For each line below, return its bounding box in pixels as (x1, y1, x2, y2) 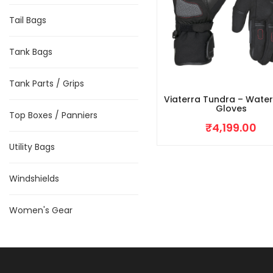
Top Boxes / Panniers (9, 109, 97, 121)
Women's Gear (9, 204, 73, 216)
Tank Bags (9, 46, 52, 58)
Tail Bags (9, 14, 46, 26)
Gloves (215, 102, 247, 115)
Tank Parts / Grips (9, 77, 84, 90)
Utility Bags (9, 141, 55, 153)
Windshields (9, 172, 59, 185)
